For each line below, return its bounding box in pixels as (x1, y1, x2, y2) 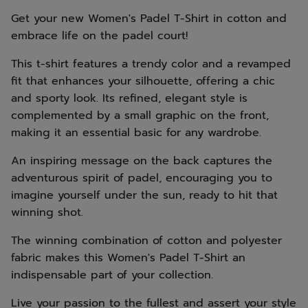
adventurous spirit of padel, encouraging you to (11, 170, 272, 186)
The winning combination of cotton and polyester (11, 232, 282, 249)
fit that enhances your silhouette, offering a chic (11, 73, 275, 89)
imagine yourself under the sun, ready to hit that (11, 187, 278, 203)
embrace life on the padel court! (11, 27, 188, 44)
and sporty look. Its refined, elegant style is (11, 90, 247, 107)
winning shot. (11, 204, 83, 221)
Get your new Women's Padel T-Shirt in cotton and (11, 10, 287, 27)
